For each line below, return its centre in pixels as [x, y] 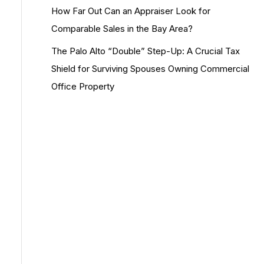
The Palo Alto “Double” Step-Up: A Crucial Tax [146, 51]
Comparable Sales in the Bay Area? [122, 29]
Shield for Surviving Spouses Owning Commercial [150, 68]
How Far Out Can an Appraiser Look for [131, 11]
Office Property [83, 86]
